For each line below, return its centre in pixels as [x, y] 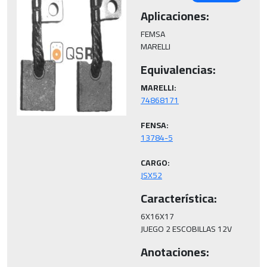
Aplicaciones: [175, 16]
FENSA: [155, 125]
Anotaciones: [175, 252]
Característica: [179, 198]
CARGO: [155, 163]
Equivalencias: [178, 69]
